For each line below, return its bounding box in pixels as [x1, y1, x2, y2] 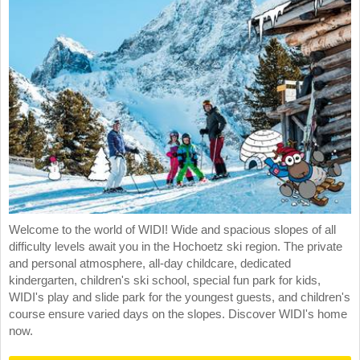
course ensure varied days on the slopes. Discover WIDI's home [9, 307, 347, 321]
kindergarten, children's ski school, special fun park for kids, [9, 273, 321, 287]
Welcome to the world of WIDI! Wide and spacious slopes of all [9, 223, 336, 236]
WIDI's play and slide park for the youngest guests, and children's [9, 290, 350, 304]
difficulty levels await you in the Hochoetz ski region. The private [9, 239, 342, 253]
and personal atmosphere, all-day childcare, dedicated [9, 256, 291, 270]
